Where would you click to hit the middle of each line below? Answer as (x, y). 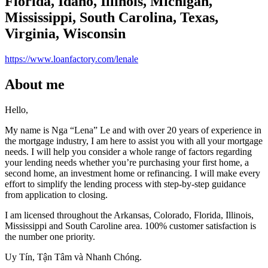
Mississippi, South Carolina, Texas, (112, 18)
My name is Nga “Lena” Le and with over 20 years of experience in (133, 130)
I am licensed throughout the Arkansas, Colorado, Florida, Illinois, (129, 215)
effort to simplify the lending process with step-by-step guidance (125, 184)
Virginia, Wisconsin (65, 34)
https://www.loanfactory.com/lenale (71, 59)
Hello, (16, 109)
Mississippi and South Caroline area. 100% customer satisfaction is (130, 226)
